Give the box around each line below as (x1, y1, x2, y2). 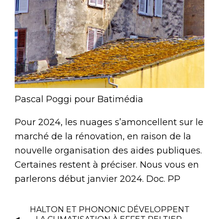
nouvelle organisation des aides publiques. (15, 145, 202, 156)
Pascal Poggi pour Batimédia (15, 93, 143, 105)
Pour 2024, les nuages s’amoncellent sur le (15, 116, 203, 128)
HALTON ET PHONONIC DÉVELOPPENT (29, 204, 190, 214)
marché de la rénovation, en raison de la (15, 131, 191, 142)
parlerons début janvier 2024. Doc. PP (15, 173, 180, 184)
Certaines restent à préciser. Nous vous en (15, 159, 199, 170)
